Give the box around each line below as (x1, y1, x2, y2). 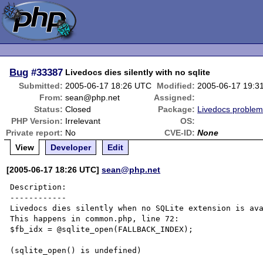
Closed (65, 104, 92, 114)
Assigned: (154, 93, 195, 102)
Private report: (6, 128, 63, 137)
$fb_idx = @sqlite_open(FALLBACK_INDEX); (10, 225, 194, 234)
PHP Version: (11, 116, 63, 126)
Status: (34, 104, 63, 114)
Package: (158, 104, 195, 114)
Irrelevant (65, 116, 101, 126)
